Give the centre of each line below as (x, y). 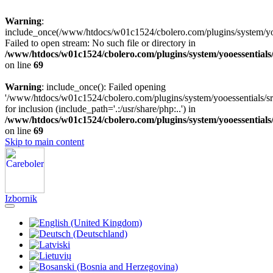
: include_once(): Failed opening (104, 87)
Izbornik (21, 198)
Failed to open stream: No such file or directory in (100, 43)
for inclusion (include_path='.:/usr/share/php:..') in (100, 109)
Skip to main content (44, 142)
